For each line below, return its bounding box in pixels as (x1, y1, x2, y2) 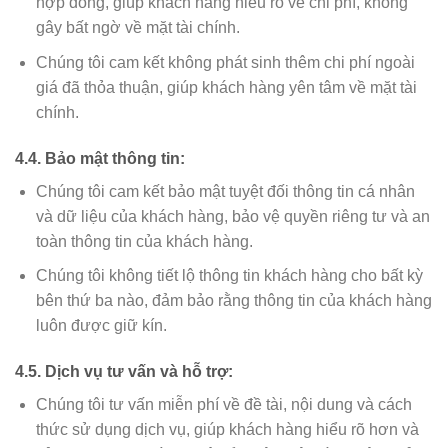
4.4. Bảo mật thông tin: (15, 149, 185, 167)
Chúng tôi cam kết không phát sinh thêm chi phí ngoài (35, 53, 415, 71)
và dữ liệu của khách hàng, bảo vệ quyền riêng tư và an (35, 207, 430, 225)
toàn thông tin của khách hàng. (35, 232, 253, 250)
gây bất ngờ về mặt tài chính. (35, 19, 240, 37)
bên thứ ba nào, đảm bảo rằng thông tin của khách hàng (35, 292, 432, 310)
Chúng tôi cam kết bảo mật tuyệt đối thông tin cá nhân (35, 182, 415, 200)
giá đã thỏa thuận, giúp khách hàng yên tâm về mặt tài (35, 78, 417, 96)
